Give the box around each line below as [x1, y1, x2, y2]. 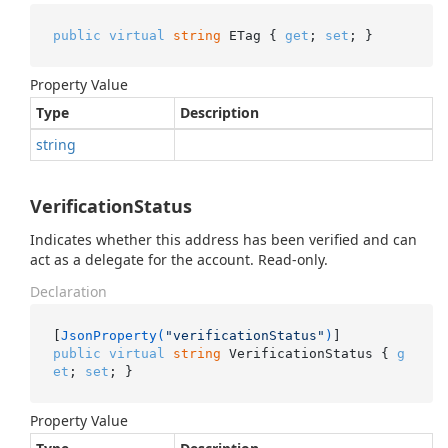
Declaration [30, 282, 107, 301]
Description [180, 103, 259, 122]
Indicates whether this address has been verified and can [30, 230, 417, 249]
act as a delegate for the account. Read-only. [30, 250, 328, 269]
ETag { [220, 27, 285, 43]
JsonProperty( [60, 327, 165, 343]
